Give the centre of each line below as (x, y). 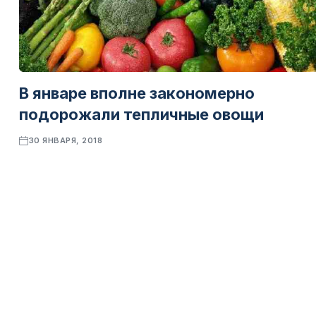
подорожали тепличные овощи (141, 114)
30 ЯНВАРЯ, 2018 (66, 140)
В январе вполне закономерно (137, 93)
